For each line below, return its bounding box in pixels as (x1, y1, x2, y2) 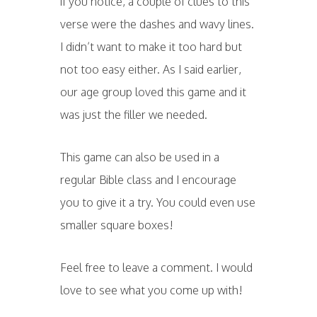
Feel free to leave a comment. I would (59, 260, 253, 275)
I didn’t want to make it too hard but (59, 40, 242, 54)
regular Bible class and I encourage (59, 173, 236, 187)
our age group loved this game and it (59, 85, 246, 99)
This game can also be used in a (59, 150, 219, 164)
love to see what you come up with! (59, 283, 243, 297)
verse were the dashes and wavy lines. (59, 17, 254, 31)
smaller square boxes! (59, 218, 173, 232)
